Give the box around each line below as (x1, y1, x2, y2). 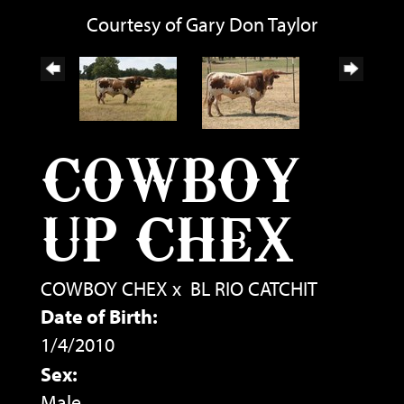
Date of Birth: (41, 303, 158, 329)
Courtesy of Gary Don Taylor (87, 11, 317, 37)
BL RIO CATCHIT (190, 275, 317, 301)
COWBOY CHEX (41, 275, 168, 301)
